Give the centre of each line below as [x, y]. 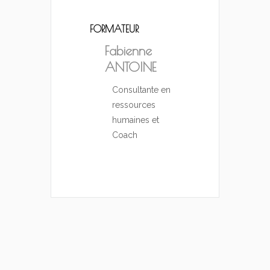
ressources [134, 105]
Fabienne [128, 51]
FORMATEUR [114, 29]
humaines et [136, 120]
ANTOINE [130, 67]
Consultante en [141, 90]
